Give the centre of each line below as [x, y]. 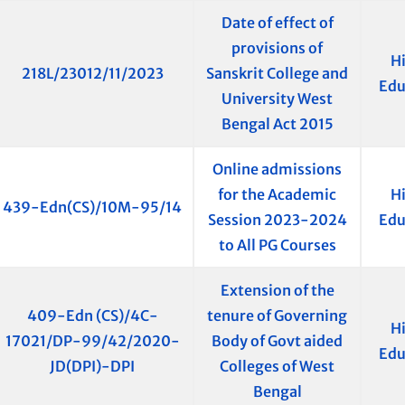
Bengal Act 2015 [277, 124]
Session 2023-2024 [277, 220]
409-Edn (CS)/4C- [92, 316]
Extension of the [277, 291]
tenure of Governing [277, 316]
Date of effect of [277, 23]
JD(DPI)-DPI [92, 367]
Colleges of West [277, 367]
